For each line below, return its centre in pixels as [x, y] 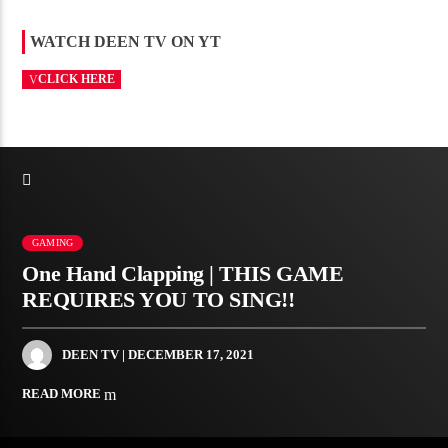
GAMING [53, 242]
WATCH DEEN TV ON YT [126, 42]
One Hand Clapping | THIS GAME [183, 274]
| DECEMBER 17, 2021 [187, 354]
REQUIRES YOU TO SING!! [158, 300]
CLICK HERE [76, 79]
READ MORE [63, 393]
